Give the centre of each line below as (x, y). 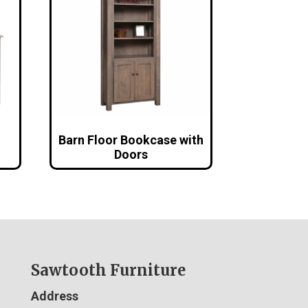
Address (54, 296)
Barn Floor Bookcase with (131, 140)
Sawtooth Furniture (108, 270)
